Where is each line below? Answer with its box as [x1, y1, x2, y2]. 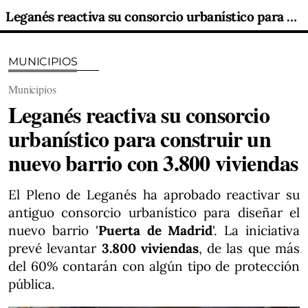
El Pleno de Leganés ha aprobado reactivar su [8, 186, 300, 203]
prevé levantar [8, 240, 102, 256]
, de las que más [198, 240, 300, 256]
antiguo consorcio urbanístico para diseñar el [8, 204, 300, 221]
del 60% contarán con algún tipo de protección [8, 258, 300, 274]
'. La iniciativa [212, 222, 300, 239]
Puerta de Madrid [98, 222, 213, 239]
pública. [8, 276, 55, 292]
